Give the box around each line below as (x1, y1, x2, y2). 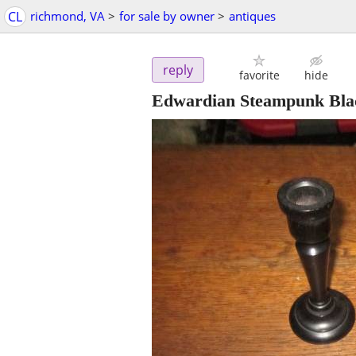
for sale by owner (119, 8, 215, 24)
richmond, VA (30, 8, 105, 24)
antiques (229, 8, 276, 24)
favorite (238, 68, 280, 83)
